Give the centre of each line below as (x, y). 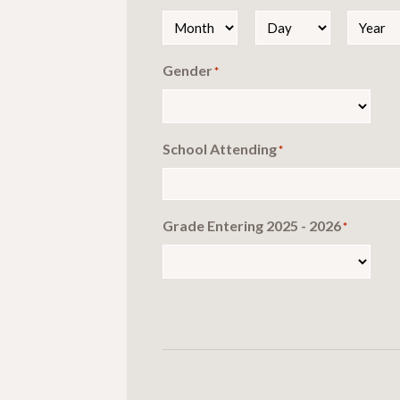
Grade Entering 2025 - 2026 (252, 225)
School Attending (220, 148)
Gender (187, 70)
